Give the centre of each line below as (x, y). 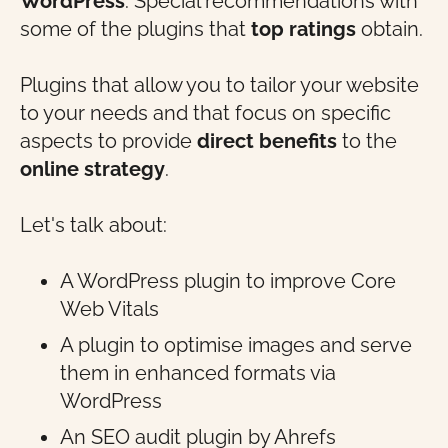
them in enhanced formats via (198, 373)
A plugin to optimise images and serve (236, 345)
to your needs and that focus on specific (205, 113)
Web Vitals (109, 309)
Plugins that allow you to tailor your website (219, 85)
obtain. (389, 29)
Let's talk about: (93, 225)
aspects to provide (108, 141)
